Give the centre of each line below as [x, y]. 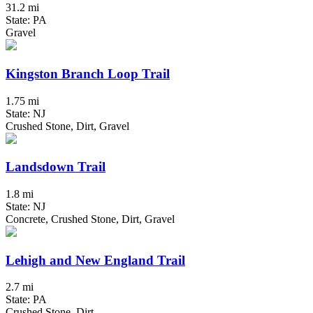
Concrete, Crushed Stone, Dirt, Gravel [90, 219]
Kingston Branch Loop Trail [88, 73]
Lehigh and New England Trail [95, 260]
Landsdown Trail [56, 167]
